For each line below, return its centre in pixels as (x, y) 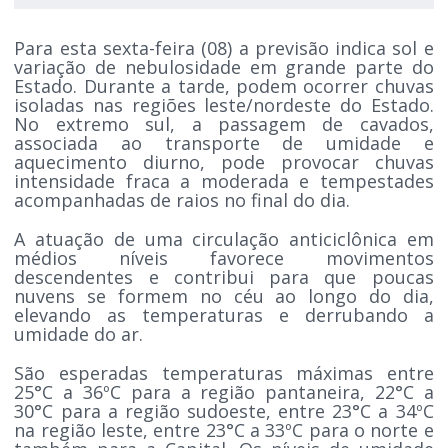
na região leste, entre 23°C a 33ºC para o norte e (224, 429)
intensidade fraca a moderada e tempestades (224, 180)
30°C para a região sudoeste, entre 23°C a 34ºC (224, 410)
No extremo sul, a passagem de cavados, (224, 123)
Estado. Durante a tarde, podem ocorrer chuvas (224, 85)
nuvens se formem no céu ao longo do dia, (224, 295)
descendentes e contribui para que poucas (224, 276)
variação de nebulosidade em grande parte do (224, 66)
